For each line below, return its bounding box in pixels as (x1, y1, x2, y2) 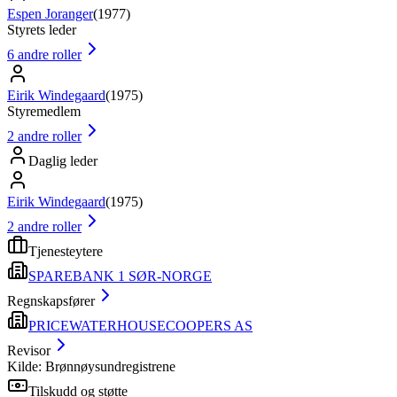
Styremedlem (7, 103, 81, 119)
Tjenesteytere (28, 243, 103, 259)
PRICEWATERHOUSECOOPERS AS (28, 317, 253, 333)
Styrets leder (7, 21, 76, 37)
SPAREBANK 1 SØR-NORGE (28, 268, 212, 284)
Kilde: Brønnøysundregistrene (7, 358, 175, 374)
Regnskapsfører (7, 292, 95, 308)
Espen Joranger (7, 5, 93, 21)
